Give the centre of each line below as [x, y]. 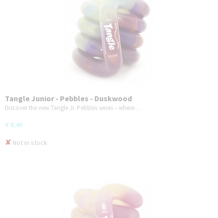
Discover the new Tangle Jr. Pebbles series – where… [73, 108]
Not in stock [29, 142]
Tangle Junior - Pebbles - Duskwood [68, 98]
